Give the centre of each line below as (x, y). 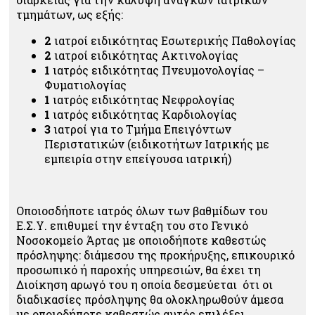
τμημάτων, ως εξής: (70, 14)
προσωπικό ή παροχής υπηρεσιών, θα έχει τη (139, 269)
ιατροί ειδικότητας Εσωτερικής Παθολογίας (174, 40)
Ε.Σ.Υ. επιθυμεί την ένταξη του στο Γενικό (132, 225)
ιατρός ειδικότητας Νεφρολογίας (142, 99)
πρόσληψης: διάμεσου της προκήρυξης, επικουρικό (155, 255)
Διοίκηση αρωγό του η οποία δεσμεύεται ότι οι (144, 284)
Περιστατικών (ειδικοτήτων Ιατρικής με (157, 143)
